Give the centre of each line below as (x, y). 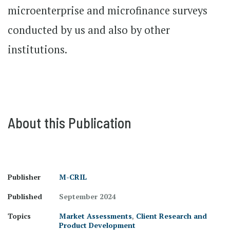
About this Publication (70, 123)
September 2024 (88, 196)
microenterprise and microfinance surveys (108, 11)
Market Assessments (95, 216)
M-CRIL (73, 177)
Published (25, 196)
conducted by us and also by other (89, 30)
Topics (19, 216)
